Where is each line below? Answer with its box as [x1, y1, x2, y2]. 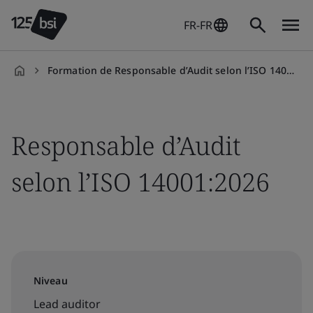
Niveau [34, 274, 68, 287]
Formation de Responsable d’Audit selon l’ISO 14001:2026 [48, 64, 286, 77]
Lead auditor [34, 296, 101, 312]
